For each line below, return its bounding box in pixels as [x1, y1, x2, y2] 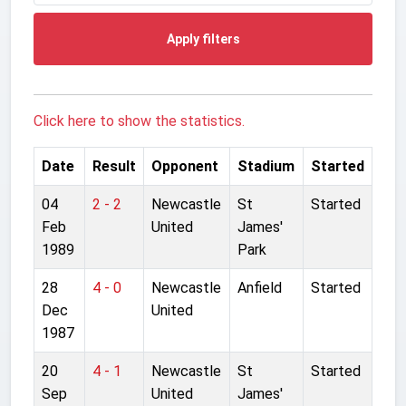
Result [92, 157, 136, 175]
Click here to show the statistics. [34, 111, 245, 130]
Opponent [151, 157, 218, 175]
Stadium [237, 157, 295, 175]
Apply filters [166, 31, 240, 46]
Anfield [237, 278, 282, 296]
